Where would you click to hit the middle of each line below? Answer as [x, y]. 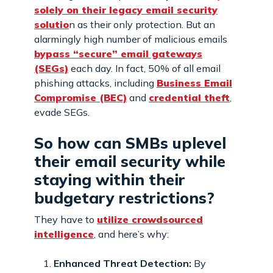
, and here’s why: [133, 234]
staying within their [110, 179]
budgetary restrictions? [129, 197]
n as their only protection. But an [142, 24]
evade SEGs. [63, 112]
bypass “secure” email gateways [118, 53]
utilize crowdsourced [150, 219]
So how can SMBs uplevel [130, 143]
